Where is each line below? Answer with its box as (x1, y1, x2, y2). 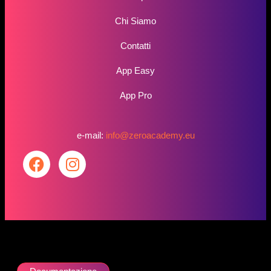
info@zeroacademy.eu (105, 129, 195, 140)
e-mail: (76, 129, 106, 140)
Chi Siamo (115, 15, 156, 26)
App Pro (119, 90, 152, 100)
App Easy (116, 65, 155, 76)
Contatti (120, 40, 151, 51)
